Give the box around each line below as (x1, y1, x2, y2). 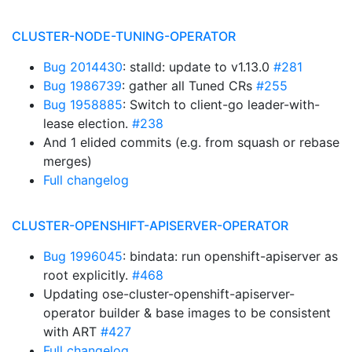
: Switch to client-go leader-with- (123, 97, 320, 112)
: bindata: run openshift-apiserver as (123, 248, 338, 264)
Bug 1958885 (43, 97, 123, 112)
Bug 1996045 (43, 248, 123, 264)
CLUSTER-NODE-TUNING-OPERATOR (12, 28, 236, 44)
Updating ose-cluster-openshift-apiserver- (43, 286, 295, 302)
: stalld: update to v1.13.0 (123, 59, 273, 75)
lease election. (43, 115, 132, 131)
